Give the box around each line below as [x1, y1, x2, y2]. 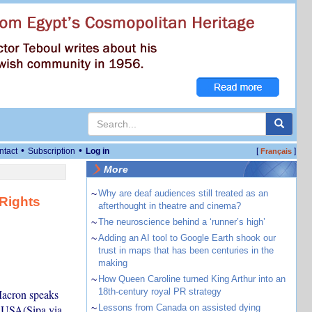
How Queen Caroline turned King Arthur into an [97, 274, 286, 284]
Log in [86, 146, 109, 156]
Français [260, 147, 292, 155]
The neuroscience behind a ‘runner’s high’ [97, 217, 265, 227]
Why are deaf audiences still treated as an [97, 188, 268, 198]
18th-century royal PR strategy [97, 286, 221, 297]
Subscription [28, 146, 75, 156]
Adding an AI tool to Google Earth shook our [97, 233, 276, 243]
